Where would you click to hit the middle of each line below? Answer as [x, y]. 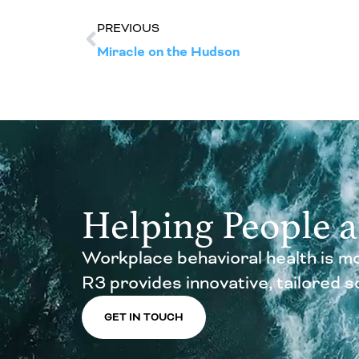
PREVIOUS [128, 28]
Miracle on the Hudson [168, 52]
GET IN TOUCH [144, 317]
